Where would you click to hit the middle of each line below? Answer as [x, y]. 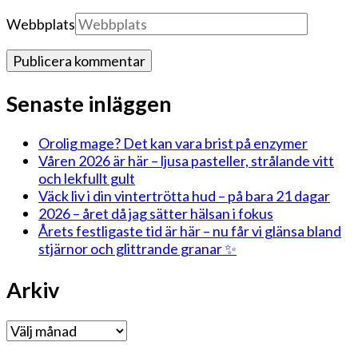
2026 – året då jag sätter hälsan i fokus [156, 214]
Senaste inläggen [89, 103]
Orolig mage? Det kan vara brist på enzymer [173, 143]
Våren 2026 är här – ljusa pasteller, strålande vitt [186, 161]
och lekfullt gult [87, 179]
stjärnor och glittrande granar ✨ [137, 249]
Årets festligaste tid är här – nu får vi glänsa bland [190, 231]
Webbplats [41, 24]
